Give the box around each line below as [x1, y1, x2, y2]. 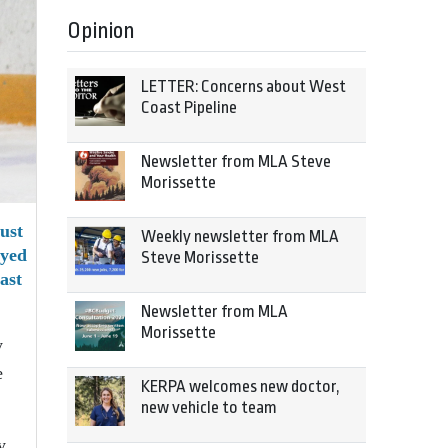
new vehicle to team [141, 398, 277, 417]
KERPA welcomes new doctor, [141, 377, 340, 396]
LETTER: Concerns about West [141, 77, 346, 96]
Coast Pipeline [141, 98, 237, 117]
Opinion [67, 18, 135, 44]
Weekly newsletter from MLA [141, 227, 339, 246]
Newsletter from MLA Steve [141, 152, 331, 171]
